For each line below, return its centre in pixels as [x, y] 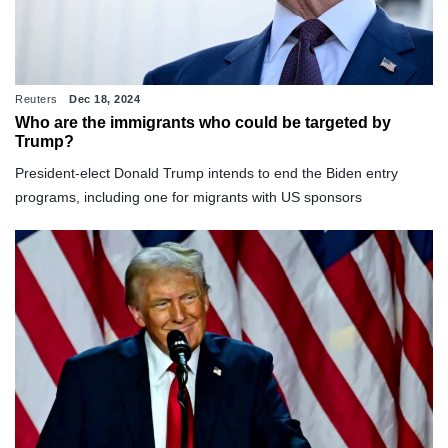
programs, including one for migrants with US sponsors [188, 196]
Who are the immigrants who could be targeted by [203, 122]
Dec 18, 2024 [104, 98]
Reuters [36, 98]
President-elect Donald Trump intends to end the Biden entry [206, 172]
